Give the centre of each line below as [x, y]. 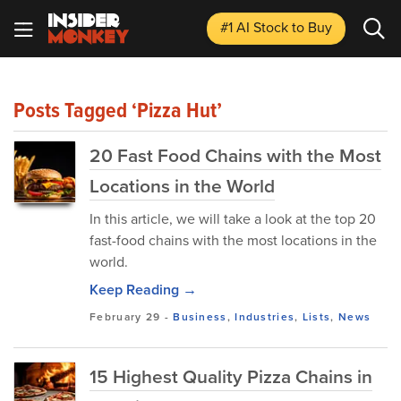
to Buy [312, 27]
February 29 [125, 317]
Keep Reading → [143, 290]
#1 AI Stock [256, 27]
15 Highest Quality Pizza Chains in [231, 376]
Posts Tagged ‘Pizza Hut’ [118, 110]
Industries [265, 317]
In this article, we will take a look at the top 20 [233, 219]
